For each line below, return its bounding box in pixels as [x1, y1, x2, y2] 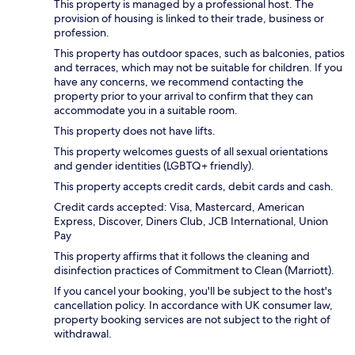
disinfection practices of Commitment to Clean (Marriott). [54, 262, 334, 277]
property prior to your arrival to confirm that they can [54, 88, 313, 103]
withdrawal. [54, 326, 112, 341]
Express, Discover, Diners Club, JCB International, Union [54, 213, 328, 228]
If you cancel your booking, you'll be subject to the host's [54, 283, 332, 298]
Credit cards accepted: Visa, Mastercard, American [54, 199, 304, 214]
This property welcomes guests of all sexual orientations [54, 143, 328, 158]
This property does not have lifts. [54, 123, 216, 138]
